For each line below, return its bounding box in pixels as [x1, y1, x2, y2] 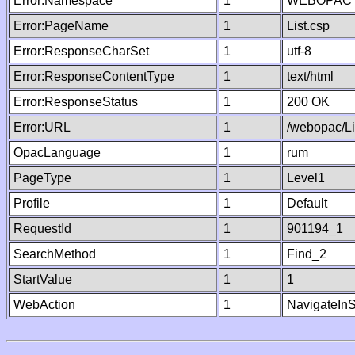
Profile [13, 197, 50, 210]
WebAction [13, 298, 75, 311]
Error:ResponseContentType [13, 70, 174, 83]
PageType [13, 171, 71, 185]
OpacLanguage [13, 146, 101, 159]
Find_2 [287, 247, 326, 261]
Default [287, 197, 327, 210]
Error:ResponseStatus [13, 95, 138, 109]
